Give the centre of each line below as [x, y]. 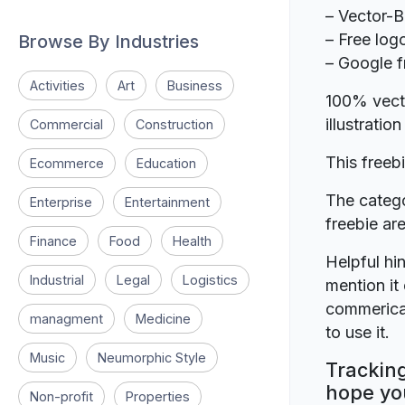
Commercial [66, 124]
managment [66, 319]
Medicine [163, 319]
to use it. [358, 332]
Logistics [210, 280]
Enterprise [61, 202]
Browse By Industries [108, 42]
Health [192, 241]
